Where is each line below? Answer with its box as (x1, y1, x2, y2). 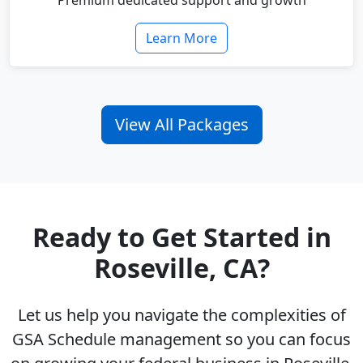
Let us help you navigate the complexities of (17, 304, 346, 327)
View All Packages (114, 113, 249, 136)
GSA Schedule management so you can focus (12, 328, 351, 351)
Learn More (146, 29, 217, 48)
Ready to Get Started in (32, 220, 331, 255)
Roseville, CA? (93, 250, 270, 286)
